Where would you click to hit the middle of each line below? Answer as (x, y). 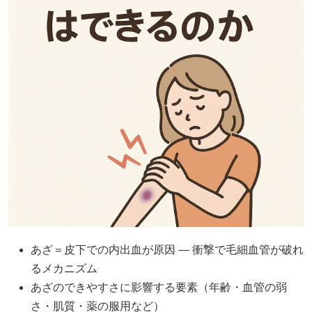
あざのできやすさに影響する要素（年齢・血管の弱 (159, 288)
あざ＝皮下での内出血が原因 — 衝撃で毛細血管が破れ (167, 250)
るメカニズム (64, 269)
